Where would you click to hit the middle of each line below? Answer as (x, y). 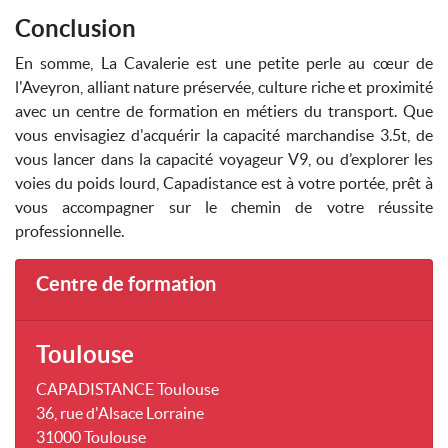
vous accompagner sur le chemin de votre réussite (224, 207)
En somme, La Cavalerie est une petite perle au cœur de (224, 63)
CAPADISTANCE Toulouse (127, 389)
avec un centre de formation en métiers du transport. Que (224, 111)
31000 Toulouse (91, 437)
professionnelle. (69, 231)
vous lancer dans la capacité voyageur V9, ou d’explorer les (224, 159)
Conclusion (75, 28)
